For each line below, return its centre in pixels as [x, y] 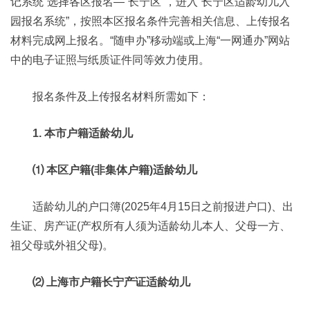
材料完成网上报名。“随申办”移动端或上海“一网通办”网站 [150, 40]
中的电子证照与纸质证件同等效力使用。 [110, 60]
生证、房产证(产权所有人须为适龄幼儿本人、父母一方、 [151, 226]
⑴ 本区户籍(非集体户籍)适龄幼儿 [115, 170]
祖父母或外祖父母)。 [62, 245]
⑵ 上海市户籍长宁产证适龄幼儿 [111, 282]
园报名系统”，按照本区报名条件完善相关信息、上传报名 [151, 21]
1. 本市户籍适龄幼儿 [83, 133]
